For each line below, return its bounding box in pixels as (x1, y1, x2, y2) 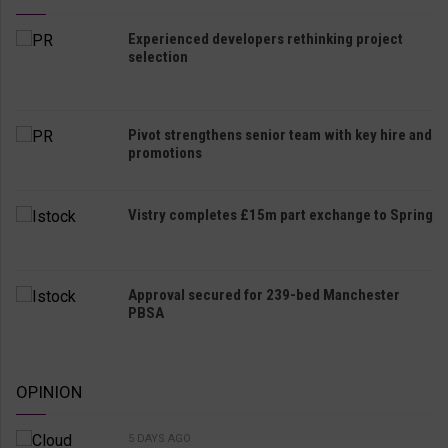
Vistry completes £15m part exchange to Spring (128, 205, 433, 224)
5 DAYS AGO (128, 431, 191, 445)
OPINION (16, 381, 82, 402)
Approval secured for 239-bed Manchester (128, 285, 400, 304)
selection (128, 47, 188, 66)
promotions (128, 143, 202, 162)
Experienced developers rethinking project (128, 29, 403, 48)
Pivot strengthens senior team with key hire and (128, 125, 432, 144)
